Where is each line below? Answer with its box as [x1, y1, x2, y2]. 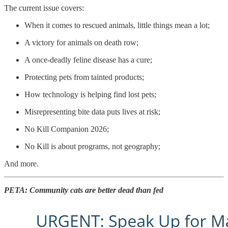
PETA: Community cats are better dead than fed [4, 186, 163, 195]
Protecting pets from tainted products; [24, 73, 144, 82]
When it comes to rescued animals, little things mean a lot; [24, 21, 210, 30]
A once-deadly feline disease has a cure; [24, 55, 152, 65]
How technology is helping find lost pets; [24, 90, 156, 99]
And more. [4, 159, 39, 168]
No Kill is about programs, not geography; [24, 142, 160, 151]
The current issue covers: [4, 4, 84, 13]
